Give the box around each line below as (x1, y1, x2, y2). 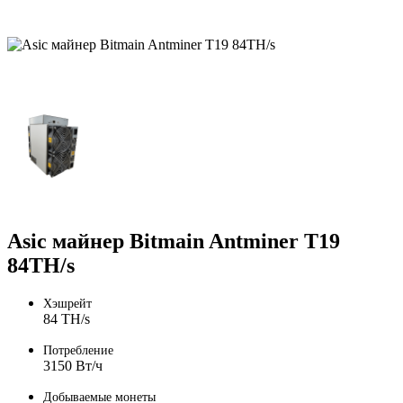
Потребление (43, 344, 113, 358)
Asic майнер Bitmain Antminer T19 (7, 228, 340, 253)
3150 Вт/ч (43, 358, 103, 374)
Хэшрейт (43, 297, 92, 311)
